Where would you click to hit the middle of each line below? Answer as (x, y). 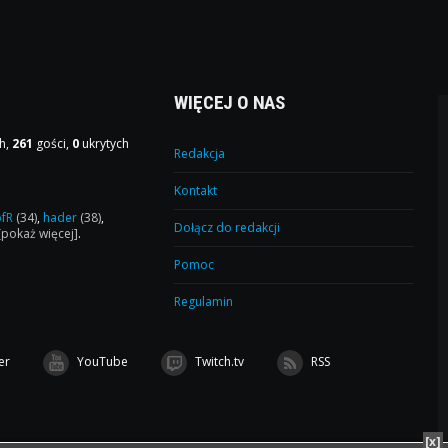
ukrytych (104, 143)
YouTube (101, 361)
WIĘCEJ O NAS (230, 102)
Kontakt (196, 190)
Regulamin (204, 301)
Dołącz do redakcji (227, 227)
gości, (53, 143)
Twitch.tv (218, 361)
